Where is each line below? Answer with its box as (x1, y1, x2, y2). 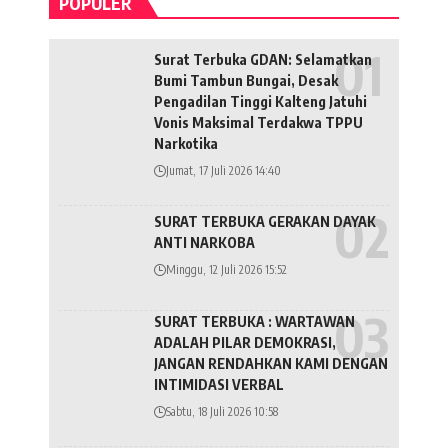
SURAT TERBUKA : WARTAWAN (154, 312, 355, 330)
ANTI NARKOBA (154, 234, 258, 252)
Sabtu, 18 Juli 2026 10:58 (166, 403, 278, 419)
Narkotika (154, 134, 218, 152)
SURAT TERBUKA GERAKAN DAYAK (154, 213, 376, 231)
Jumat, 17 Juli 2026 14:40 (166, 162, 281, 178)
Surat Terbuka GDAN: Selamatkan (154, 50, 372, 68)
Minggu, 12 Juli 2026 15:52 (166, 262, 287, 278)
